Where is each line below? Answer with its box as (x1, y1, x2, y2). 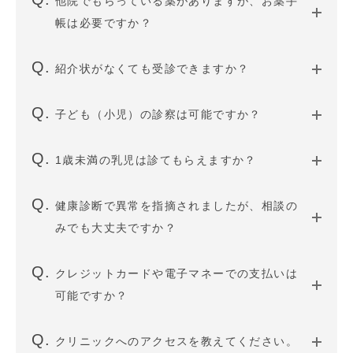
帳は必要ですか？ (55, 17, 153, 29)
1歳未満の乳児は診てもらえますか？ (55, 154, 257, 166)
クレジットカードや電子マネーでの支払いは (55, 267, 298, 280)
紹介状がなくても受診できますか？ (55, 62, 250, 75)
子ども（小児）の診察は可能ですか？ (55, 108, 262, 121)
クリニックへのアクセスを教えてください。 (55, 335, 298, 347)
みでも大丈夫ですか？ (55, 221, 176, 234)
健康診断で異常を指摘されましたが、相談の (55, 199, 298, 212)
